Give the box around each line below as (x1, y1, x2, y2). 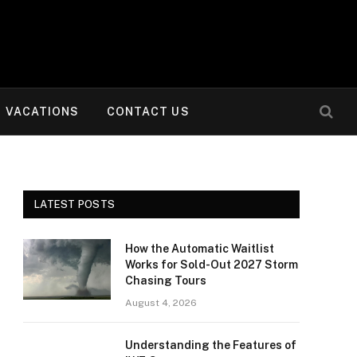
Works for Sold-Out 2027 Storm (125, 258, 298, 271)
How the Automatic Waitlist (125, 242, 274, 255)
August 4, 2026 (125, 297, 197, 308)
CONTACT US (106, 105, 190, 118)
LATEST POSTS (34, 198, 116, 210)
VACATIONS (6, 105, 80, 118)
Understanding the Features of (125, 339, 296, 351)
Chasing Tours (125, 274, 206, 287)
